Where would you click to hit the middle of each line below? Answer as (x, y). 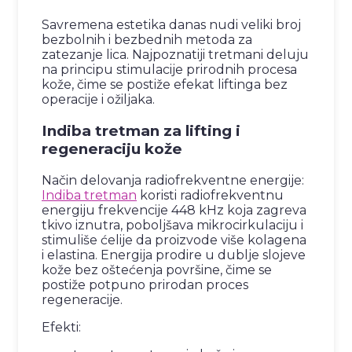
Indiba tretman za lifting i (141, 130)
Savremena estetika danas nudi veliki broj (171, 25)
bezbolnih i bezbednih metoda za (147, 40)
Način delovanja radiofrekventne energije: (173, 180)
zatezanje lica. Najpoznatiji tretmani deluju (175, 55)
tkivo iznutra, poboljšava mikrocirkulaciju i (172, 225)
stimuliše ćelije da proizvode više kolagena (174, 240)
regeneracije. (82, 299)
